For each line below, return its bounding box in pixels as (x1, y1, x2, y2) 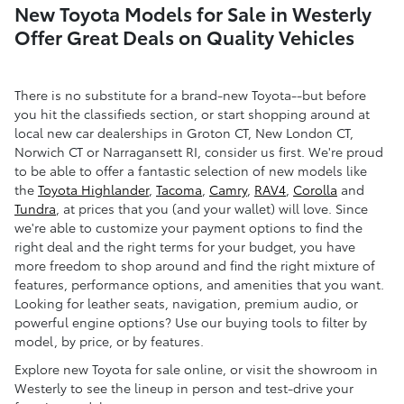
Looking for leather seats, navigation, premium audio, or (14, 294, 358, 313)
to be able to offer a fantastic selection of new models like (14, 161, 367, 180)
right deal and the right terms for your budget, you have (14, 237, 355, 256)
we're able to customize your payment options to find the (14, 218, 363, 237)
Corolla (293, 180, 337, 199)
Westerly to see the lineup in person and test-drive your (14, 379, 353, 398)
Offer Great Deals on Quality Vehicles (14, 23, 354, 50)
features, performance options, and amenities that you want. (14, 275, 384, 294)
